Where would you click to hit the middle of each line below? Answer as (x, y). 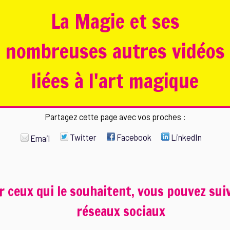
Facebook (133, 137)
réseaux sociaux (121, 211)
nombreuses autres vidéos (115, 51)
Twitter (82, 137)
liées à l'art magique (115, 81)
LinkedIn (186, 137)
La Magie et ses (115, 21)
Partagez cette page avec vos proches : (115, 116)
